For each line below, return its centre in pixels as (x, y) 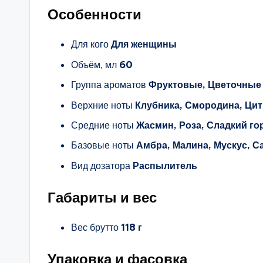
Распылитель (164, 165)
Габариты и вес (102, 197)
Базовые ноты (102, 145)
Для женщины (143, 44)
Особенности (95, 14)
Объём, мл (94, 64)
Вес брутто (95, 227)
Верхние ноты (102, 105)
